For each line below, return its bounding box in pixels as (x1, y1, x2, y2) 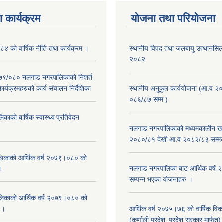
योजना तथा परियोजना (131, 12, 215, 25)
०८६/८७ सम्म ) (129, 95, 167, 103)
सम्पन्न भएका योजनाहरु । (129, 175, 193, 183)
